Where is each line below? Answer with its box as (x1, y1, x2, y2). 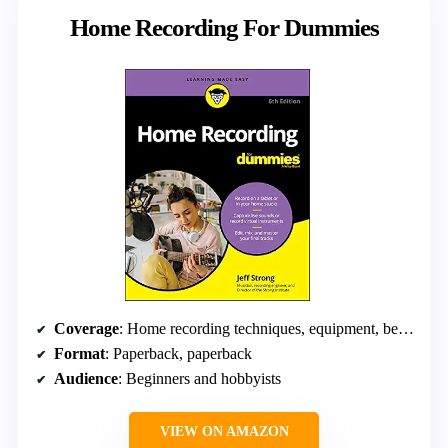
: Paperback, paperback (105, 345, 252, 363)
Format (54, 345, 105, 363)
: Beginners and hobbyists (118, 370, 281, 388)
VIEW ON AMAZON (159, 424, 289, 440)
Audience (54, 370, 118, 388)
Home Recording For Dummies (69, 14, 379, 42)
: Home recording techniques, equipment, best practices (119, 320, 398, 338)
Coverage (54, 320, 119, 338)
